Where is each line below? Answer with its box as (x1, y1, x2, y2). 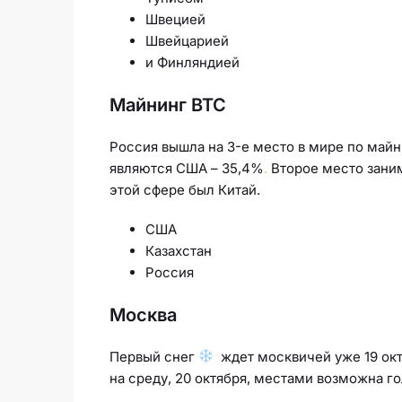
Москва (109, 303, 177, 326)
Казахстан (145, 241, 212, 259)
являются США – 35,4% (109, 159, 264, 177)
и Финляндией (145, 53, 240, 71)
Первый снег (109, 347, 198, 365)
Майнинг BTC (109, 93, 226, 116)
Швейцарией (145, 31, 229, 49)
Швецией (145, 10, 205, 28)
